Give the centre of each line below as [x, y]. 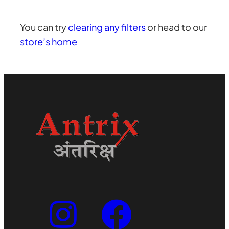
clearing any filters [107, 27]
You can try [44, 27]
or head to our [177, 27]
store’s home [49, 41]
